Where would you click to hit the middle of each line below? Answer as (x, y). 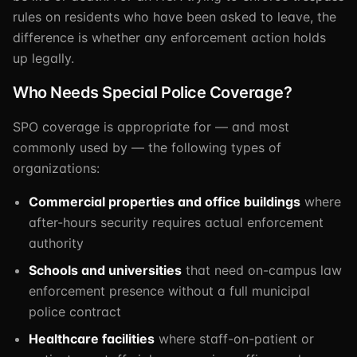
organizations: (56, 168)
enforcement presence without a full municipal (169, 291)
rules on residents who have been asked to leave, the (175, 17)
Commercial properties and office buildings (165, 202)
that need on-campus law (262, 270)
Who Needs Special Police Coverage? (152, 92)
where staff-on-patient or (234, 339)
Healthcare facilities (92, 339)
